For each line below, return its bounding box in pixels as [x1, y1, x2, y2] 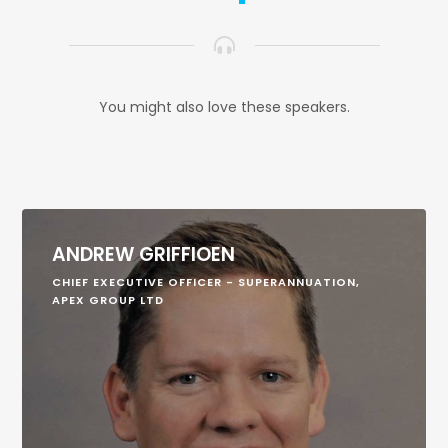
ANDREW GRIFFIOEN [52, 240, 236, 268]
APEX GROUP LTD [52, 291, 165, 308]
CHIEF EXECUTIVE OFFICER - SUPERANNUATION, [52, 273, 361, 290]
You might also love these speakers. [98, 96, 350, 117]
